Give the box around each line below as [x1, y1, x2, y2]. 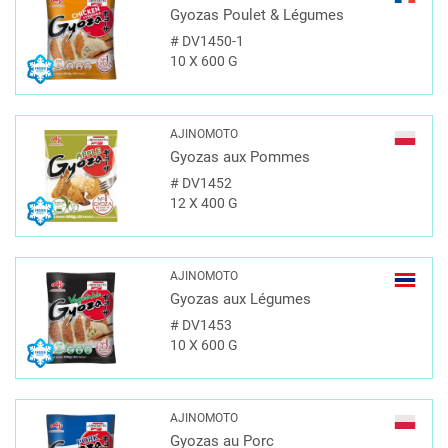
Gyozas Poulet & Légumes [169, 7, 344, 24]
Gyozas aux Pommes [169, 149, 310, 166]
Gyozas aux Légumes [169, 291, 311, 308]
